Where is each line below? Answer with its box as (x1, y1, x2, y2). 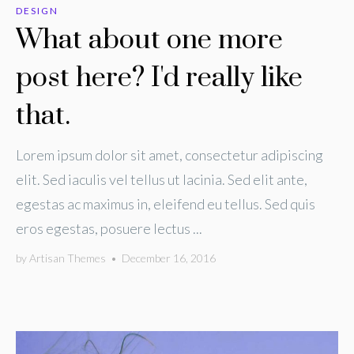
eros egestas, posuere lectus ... (16, 220, 202, 237)
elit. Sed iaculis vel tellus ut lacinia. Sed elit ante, (16, 171, 307, 188)
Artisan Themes (29, 251, 106, 265)
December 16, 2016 (122, 251, 216, 265)
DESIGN (16, 5, 58, 17)
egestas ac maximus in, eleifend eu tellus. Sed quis (16, 195, 315, 213)
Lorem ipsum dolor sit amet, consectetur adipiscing (16, 146, 323, 164)
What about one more (16, 23, 283, 58)
